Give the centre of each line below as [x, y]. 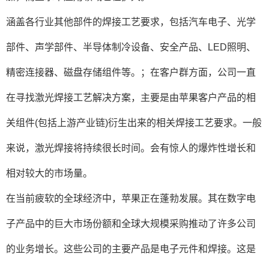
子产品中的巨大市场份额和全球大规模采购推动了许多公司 [131, 224]
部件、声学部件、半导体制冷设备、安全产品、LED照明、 [131, 47]
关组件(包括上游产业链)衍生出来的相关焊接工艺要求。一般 [134, 123]
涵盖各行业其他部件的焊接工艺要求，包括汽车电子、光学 [131, 22]
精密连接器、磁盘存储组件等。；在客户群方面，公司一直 [131, 72]
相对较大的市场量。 [49, 173]
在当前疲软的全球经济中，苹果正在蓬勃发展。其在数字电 [131, 198]
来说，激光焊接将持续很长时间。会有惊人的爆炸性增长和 [131, 148]
